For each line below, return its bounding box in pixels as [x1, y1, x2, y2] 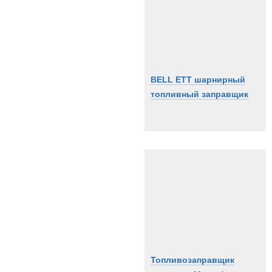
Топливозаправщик [151, 255, 234, 265]
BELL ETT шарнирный [151, 75, 245, 84]
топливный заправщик [151, 89, 248, 99]
